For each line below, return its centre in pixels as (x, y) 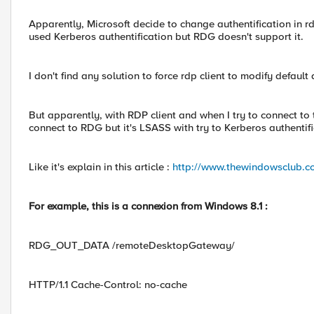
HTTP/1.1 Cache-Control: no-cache (108, 285)
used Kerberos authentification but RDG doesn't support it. (166, 36)
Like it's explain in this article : (101, 167)
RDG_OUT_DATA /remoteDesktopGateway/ (132, 245)
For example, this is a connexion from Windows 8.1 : (148, 206)
